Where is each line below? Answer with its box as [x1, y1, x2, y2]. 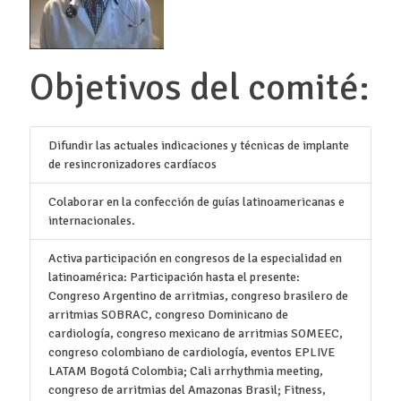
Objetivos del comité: [29, 64, 370, 110]
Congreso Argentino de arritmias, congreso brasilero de [47, 287, 348, 303]
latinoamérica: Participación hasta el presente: [47, 269, 300, 285]
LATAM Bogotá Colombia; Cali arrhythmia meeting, [47, 363, 323, 379]
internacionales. [47, 212, 135, 228]
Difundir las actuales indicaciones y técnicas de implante [47, 137, 349, 153]
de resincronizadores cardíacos [47, 156, 217, 172]
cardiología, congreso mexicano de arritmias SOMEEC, [47, 325, 343, 341]
